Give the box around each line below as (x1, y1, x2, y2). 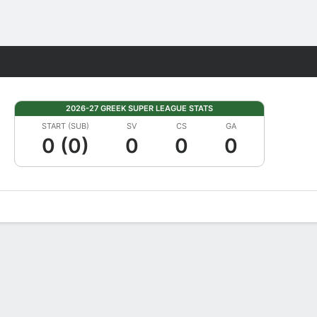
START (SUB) (41, 121, 89, 131)
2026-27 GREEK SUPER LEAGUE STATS (66, 103, 213, 113)
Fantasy (244, 57, 277, 67)
